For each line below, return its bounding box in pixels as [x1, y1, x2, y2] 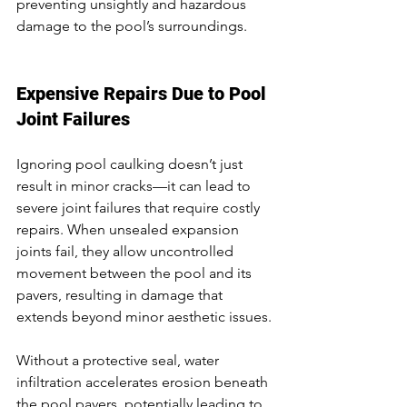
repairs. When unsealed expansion [16, 220, 243, 238]
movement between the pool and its [16, 263, 255, 282]
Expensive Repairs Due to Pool [16, 82, 271, 104]
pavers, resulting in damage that [16, 285, 226, 303]
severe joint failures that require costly [16, 198, 263, 216]
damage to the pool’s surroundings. [16, 16, 247, 35]
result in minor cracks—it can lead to [16, 176, 254, 194]
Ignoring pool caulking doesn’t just [16, 154, 246, 173]
